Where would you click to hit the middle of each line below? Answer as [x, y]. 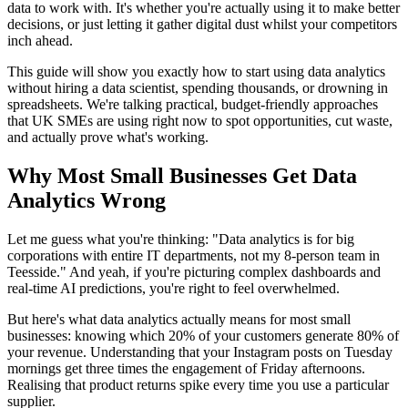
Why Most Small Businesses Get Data [182, 175]
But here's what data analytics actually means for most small [179, 319]
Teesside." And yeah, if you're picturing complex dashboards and [194, 271]
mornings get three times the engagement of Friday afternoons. [186, 368]
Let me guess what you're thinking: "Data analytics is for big [181, 239]
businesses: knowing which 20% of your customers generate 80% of [203, 335]
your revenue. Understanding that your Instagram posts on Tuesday [200, 352]
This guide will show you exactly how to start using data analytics [196, 71]
